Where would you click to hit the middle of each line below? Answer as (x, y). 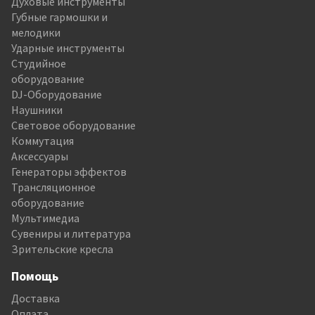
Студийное (39, 63)
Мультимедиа (45, 218)
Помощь (35, 276)
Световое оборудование (73, 125)
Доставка (36, 298)
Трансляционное (53, 187)
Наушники (37, 109)
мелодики (36, 32)
